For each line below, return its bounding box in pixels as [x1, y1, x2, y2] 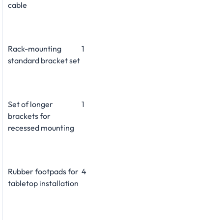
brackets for [8, 110, 51, 121]
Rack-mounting [8, 43, 61, 54]
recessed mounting [8, 122, 74, 133]
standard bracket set [8, 55, 80, 65]
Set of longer [8, 99, 53, 109]
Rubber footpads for [8, 166, 79, 176]
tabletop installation [8, 178, 79, 188]
